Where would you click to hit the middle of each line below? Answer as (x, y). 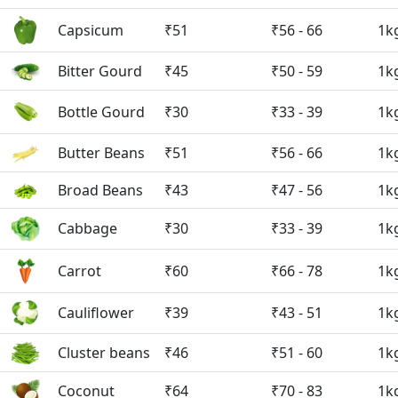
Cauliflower (96, 312)
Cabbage (88, 228)
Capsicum (91, 30)
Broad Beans (100, 190)
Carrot (80, 271)
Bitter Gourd (100, 71)
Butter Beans (101, 152)
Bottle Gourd (101, 111)
